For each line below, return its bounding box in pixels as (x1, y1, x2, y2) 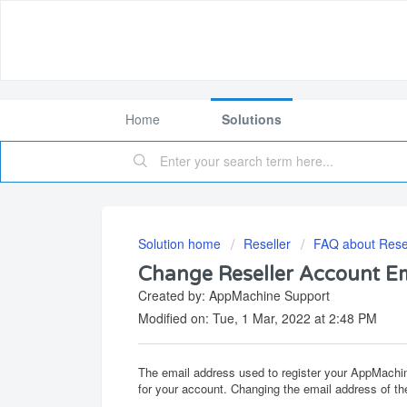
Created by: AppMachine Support (138, 286, 330, 304)
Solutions (222, 110, 282, 128)
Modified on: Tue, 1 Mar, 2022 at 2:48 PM (138, 309, 377, 327)
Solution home (138, 234, 224, 253)
